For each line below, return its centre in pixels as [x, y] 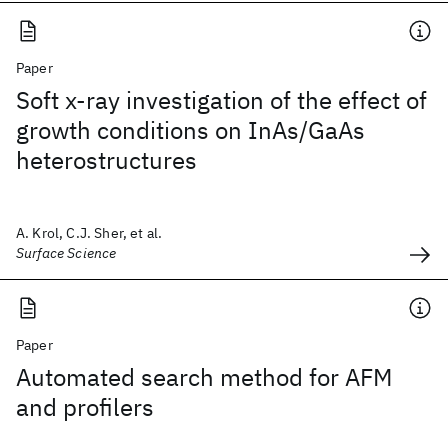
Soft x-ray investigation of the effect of [221, 100]
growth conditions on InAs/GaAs [190, 130]
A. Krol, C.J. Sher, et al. [89, 233]
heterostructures [106, 160]
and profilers [85, 407]
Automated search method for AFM [204, 377]
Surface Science [66, 253]
